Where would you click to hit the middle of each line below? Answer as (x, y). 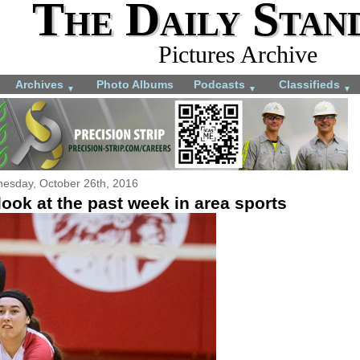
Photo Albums (135, 84)
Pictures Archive (238, 54)
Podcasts (221, 84)
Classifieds (311, 84)
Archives (41, 84)
